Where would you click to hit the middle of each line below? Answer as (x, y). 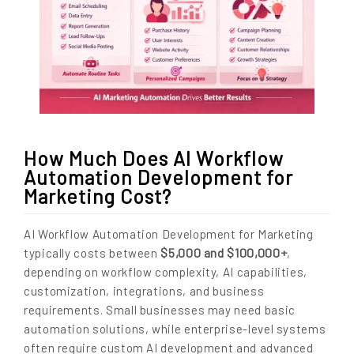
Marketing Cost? (98, 196)
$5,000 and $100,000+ (224, 252)
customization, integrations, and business (144, 290)
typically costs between (92, 252)
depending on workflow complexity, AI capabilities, (166, 271)
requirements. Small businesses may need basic (160, 309)
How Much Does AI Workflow (154, 158)
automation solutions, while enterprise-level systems (175, 328)
